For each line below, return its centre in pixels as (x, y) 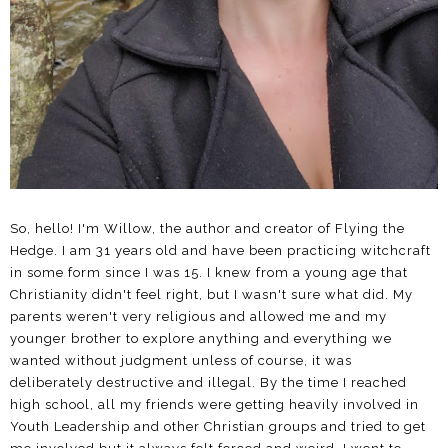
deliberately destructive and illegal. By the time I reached (208, 383)
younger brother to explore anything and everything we (201, 339)
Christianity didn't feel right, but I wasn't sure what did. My (211, 295)
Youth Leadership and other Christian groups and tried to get (218, 427)
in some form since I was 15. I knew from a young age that (209, 273)
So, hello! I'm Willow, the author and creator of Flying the (207, 229)
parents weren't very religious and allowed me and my (198, 317)
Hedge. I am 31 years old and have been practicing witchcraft (220, 251)
